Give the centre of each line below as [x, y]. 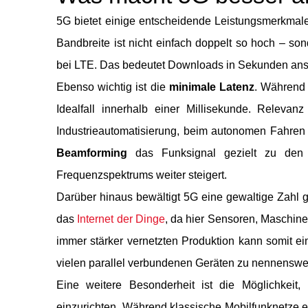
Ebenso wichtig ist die [113, 87]
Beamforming [92, 153]
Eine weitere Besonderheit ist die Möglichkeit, [178, 285]
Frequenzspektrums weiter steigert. [142, 175]
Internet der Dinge [121, 219]
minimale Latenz [211, 87]
